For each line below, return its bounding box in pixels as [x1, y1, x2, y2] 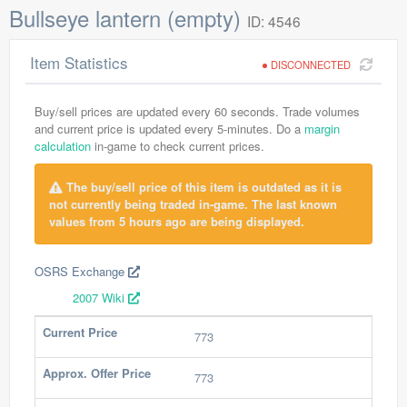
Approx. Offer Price [43, 364, 151, 382]
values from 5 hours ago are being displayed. [49, 213, 304, 230]
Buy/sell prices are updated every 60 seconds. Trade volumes [35, 103, 360, 120]
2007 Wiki [73, 289, 128, 306]
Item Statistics [30, 51, 128, 74]
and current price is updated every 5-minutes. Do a [35, 120, 304, 137]
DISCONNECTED [271, 57, 351, 72]
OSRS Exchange [35, 263, 128, 280]
